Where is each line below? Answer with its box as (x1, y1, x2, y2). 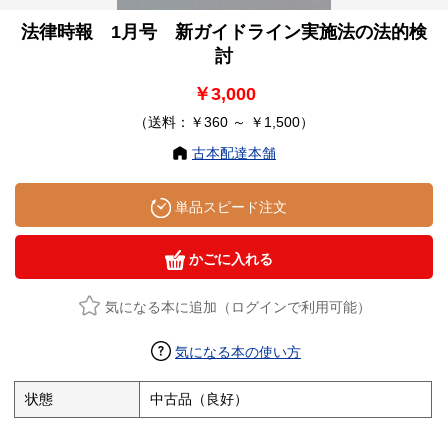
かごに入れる (185, 251, 273, 268)
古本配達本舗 (192, 145, 276, 162)
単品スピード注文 (171, 199, 287, 216)
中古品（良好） (150, 391, 249, 408)
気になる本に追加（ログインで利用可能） (104, 299, 371, 316)
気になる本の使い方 (175, 344, 301, 361)
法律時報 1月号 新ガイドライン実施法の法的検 (21, 22, 427, 43)
